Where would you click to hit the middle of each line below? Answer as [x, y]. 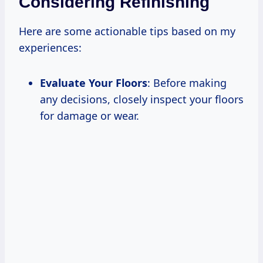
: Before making [187, 82]
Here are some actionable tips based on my [127, 31]
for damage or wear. [90, 115]
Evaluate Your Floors [94, 82]
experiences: [50, 47]
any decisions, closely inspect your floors [142, 99]
